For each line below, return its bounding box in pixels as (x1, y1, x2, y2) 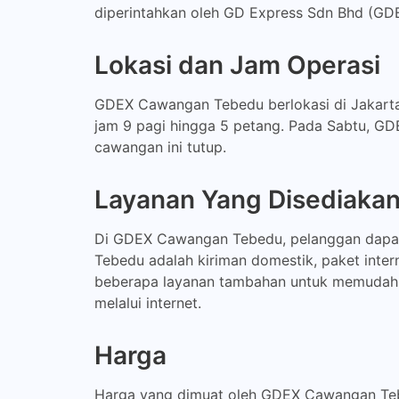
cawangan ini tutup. (94, 137, 226, 156)
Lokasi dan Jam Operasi (94, 49, 380, 80)
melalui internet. (94, 293, 201, 312)
